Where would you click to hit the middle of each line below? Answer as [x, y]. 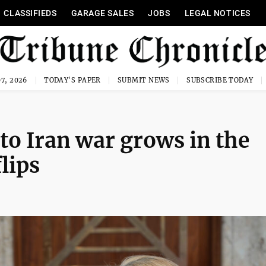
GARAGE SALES [102, 13]
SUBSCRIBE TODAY [220, 80]
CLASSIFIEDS [30, 13]
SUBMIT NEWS [144, 80]
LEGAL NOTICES [217, 13]
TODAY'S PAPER [72, 80]
